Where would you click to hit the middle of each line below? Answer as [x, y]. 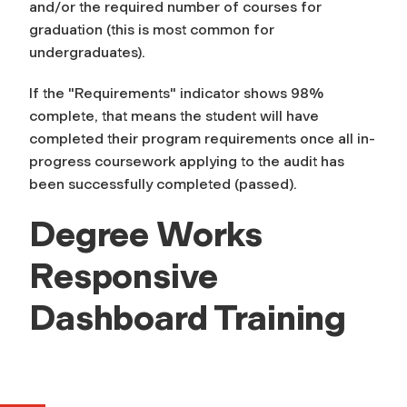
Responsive [124, 276]
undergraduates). [87, 52]
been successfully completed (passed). [163, 184]
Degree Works [146, 234]
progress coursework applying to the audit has [187, 161]
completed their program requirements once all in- [202, 138]
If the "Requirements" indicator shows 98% [176, 93]
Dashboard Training [188, 318]
